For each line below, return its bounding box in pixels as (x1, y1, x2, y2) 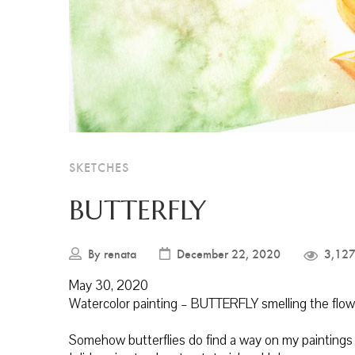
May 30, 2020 (69, 277, 148, 296)
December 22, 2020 (177, 245, 281, 262)
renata (104, 245, 136, 262)
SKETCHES (69, 158, 129, 176)
